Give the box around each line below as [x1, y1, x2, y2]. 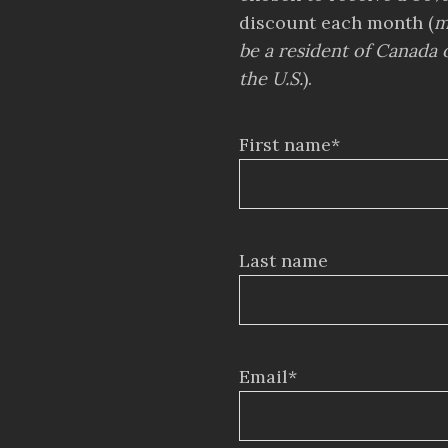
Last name [239, 249, 328, 272]
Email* [239, 365, 297, 388]
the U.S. [239, 67, 303, 90]
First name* [239, 133, 340, 156]
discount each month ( [239, 11, 434, 34]
